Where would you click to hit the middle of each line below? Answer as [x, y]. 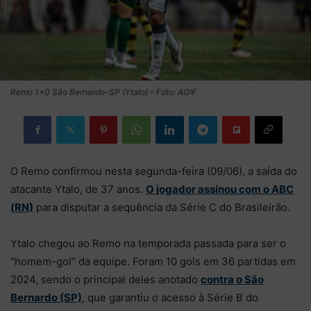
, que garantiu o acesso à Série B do [170, 297]
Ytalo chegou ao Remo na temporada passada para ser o [148, 243]
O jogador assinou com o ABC [220, 189]
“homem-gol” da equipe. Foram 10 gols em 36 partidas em [153, 261]
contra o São [232, 279]
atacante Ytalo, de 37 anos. [78, 189]
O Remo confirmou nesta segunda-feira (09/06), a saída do [154, 171]
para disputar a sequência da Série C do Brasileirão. [162, 207]
